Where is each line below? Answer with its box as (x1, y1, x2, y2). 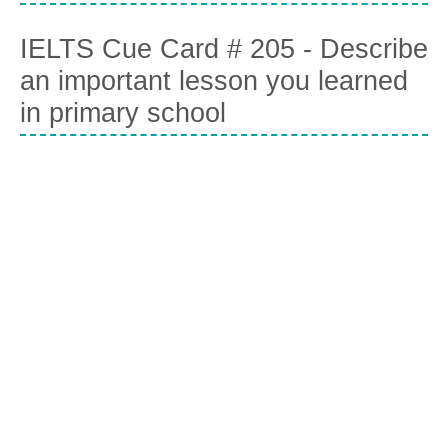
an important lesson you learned (20, 66, 408, 97)
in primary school (20, 98, 226, 129)
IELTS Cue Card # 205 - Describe (20, 34, 428, 65)
